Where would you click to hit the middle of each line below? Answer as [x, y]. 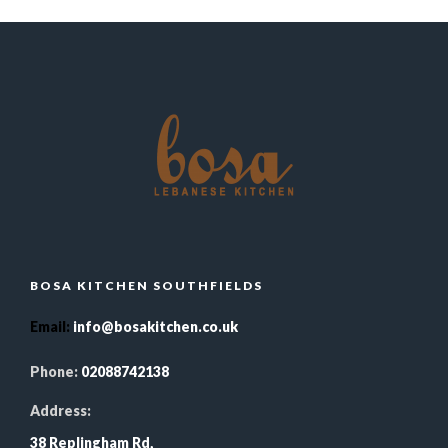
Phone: [54, 371]
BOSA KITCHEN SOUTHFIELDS [146, 285]
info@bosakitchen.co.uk [155, 326]
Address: [60, 410]
